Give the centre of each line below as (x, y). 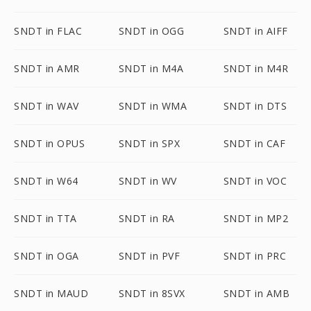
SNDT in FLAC (48, 31)
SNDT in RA (146, 218)
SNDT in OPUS (49, 143)
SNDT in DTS (255, 106)
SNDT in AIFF (255, 31)
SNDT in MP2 (256, 218)
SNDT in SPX (149, 143)
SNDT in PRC (255, 256)
